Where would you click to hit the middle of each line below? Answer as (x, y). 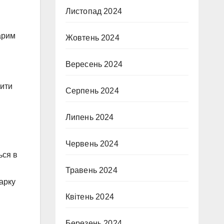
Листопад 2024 (94, 11)
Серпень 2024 (92, 91)
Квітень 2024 (89, 197)
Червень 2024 (92, 144)
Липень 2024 (89, 117)
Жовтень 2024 (92, 38)
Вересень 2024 (94, 64)
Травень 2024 (91, 170)
